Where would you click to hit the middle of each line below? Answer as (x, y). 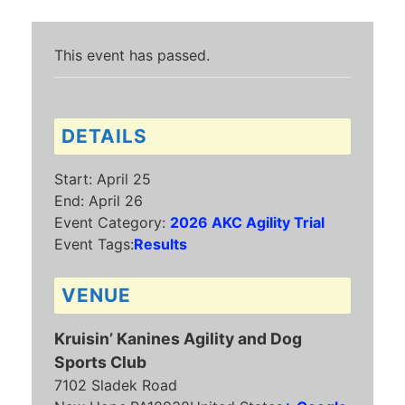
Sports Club (100, 362)
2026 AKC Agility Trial (247, 222)
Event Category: (110, 222)
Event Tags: (94, 244)
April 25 (124, 179)
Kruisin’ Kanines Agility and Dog (178, 338)
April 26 (116, 200)
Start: (73, 179)
